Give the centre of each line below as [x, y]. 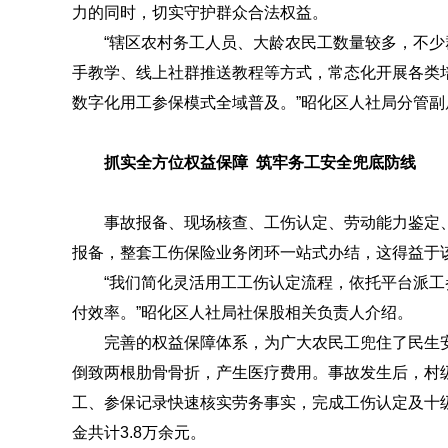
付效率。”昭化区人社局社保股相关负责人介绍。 [242, 312]
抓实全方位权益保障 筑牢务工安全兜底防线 [260, 162]
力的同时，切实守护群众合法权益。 [200, 12]
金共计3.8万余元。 [139, 432]
